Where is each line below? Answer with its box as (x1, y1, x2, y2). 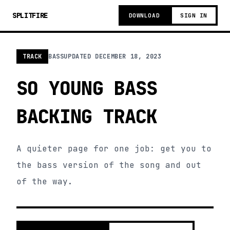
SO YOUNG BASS (16, 75, 158, 101)
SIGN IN (180, 12, 207, 19)
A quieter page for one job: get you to (16, 143, 212, 154)
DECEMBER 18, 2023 (95, 52, 162, 61)
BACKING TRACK (16, 104, 158, 129)
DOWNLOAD (128, 12, 160, 19)
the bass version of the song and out (16, 160, 201, 170)
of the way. (16, 176, 73, 187)
